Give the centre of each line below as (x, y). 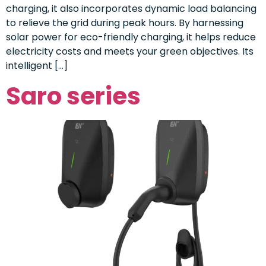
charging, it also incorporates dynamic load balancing (131, 9)
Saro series (73, 96)
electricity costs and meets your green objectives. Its (130, 52)
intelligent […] (37, 66)
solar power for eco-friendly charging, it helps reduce (131, 37)
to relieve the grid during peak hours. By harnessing (125, 23)
